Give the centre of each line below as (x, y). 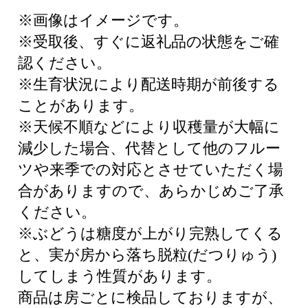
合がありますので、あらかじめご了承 (151, 191)
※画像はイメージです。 (103, 20)
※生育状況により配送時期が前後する (148, 84)
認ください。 (65, 63)
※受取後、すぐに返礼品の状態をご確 (148, 42)
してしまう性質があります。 (120, 276)
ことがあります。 (81, 106)
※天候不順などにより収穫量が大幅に (149, 127)
